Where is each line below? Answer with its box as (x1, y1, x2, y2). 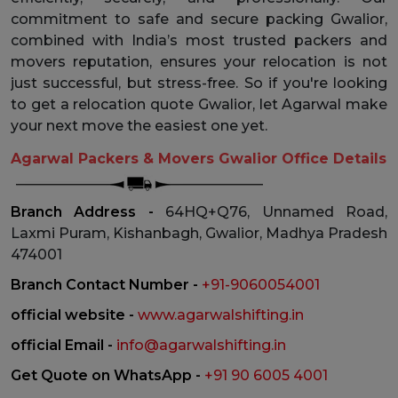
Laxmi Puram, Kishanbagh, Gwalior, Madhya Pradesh (11, 224, 387, 242)
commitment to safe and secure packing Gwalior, (11, 10, 387, 28)
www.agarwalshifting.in (138, 306, 304, 323)
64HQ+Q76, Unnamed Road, (165, 203, 388, 220)
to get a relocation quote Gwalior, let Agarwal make (11, 95, 387, 113)
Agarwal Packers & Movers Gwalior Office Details (11, 149, 386, 167)
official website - (11, 306, 138, 323)
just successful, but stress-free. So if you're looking (11, 74, 387, 92)
